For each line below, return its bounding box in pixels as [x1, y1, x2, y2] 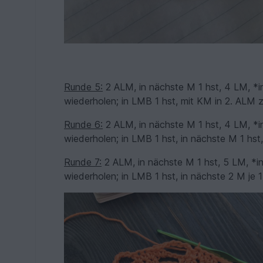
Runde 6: [64, 119, 103, 130]
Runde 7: [64, 156, 102, 168]
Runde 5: [64, 81, 103, 93]
